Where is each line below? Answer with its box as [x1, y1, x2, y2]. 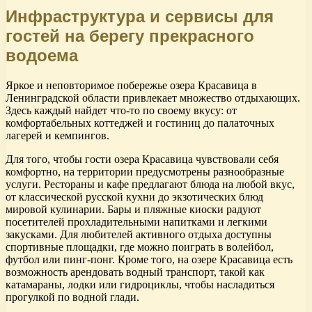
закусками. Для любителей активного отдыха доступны [6, 228, 272, 240]
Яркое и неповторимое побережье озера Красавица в [6, 79, 257, 91]
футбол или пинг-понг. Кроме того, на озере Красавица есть [6, 253, 292, 265]
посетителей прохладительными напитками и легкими [6, 215, 267, 228]
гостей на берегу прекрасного [6, 26, 254, 45]
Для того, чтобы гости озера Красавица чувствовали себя [6, 153, 279, 165]
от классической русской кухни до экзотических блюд [6, 190, 263, 203]
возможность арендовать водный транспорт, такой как [6, 265, 265, 278]
